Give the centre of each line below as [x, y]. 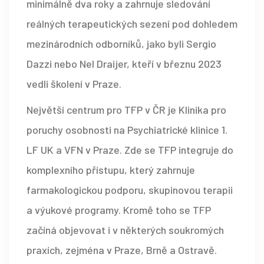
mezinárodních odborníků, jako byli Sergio [121, 43]
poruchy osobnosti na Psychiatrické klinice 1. [127, 129]
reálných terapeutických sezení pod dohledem [132, 23]
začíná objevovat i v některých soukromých [125, 230]
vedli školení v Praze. [74, 83]
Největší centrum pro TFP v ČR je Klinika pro [126, 109]
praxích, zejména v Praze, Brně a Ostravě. [122, 250]
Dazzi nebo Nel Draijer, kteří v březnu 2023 [124, 63]
